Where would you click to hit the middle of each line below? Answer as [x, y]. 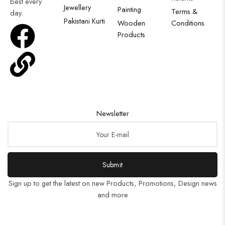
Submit [113, 165]
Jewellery [77, 7]
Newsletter [113, 113]
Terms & [184, 11]
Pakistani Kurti [84, 21]
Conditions [188, 23]
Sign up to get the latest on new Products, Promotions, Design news [113, 183]
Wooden [131, 23]
